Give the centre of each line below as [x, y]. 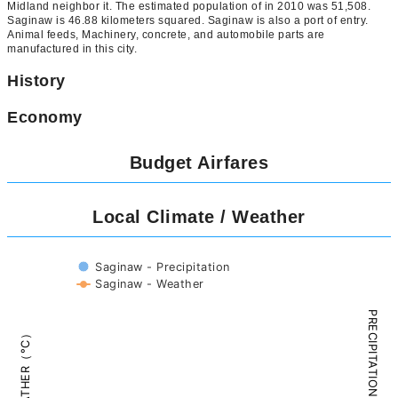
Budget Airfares [199, 163]
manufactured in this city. [72, 49]
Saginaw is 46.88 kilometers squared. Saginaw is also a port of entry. [188, 21]
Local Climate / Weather [199, 217]
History [36, 81]
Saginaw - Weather [149, 284]
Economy [45, 118]
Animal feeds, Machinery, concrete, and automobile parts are [166, 35]
